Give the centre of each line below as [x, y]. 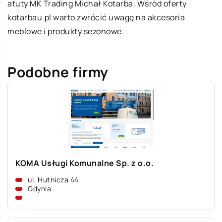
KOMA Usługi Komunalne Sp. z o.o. [84, 163]
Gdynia [39, 189]
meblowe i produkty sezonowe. [66, 31]
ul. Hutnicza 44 [53, 180]
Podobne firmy [58, 72]
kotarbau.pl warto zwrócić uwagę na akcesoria [96, 17]
